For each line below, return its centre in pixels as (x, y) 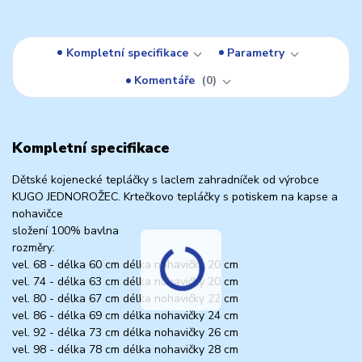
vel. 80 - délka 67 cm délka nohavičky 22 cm (125, 298)
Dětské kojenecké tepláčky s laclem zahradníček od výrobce (166, 179)
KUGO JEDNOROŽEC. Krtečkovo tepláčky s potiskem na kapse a (175, 196)
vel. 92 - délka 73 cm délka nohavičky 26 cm (125, 332)
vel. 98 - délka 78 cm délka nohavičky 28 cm (125, 349)
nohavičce (38, 213)
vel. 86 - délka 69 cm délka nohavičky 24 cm (125, 315)
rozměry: (34, 247)
